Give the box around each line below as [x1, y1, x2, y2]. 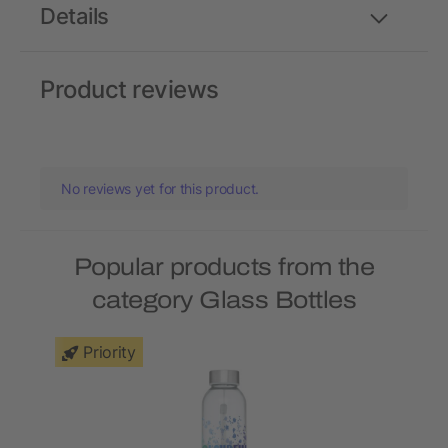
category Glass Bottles [91, 287, 357, 314]
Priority [83, 342, 136, 363]
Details [40, 3, 109, 30]
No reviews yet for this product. [61, 180, 260, 198]
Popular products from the [73, 254, 375, 281]
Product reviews [40, 75, 219, 105]
